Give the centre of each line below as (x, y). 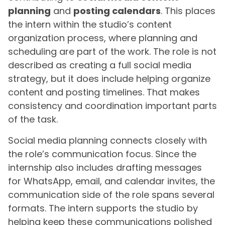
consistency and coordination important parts (113, 106)
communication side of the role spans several (111, 194)
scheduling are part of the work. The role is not (112, 52)
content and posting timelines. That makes (104, 92)
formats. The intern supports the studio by (103, 208)
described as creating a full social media (100, 65)
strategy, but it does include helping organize (109, 79)
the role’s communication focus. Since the (102, 154)
